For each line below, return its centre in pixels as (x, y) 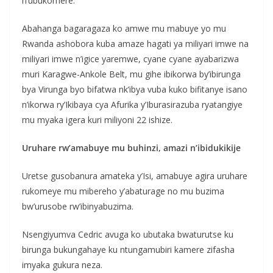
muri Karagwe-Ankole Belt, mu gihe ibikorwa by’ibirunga (131, 74)
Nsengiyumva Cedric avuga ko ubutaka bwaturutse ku (128, 234)
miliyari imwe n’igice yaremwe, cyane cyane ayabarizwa (130, 58)
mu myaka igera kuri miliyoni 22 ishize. (97, 119)
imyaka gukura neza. (62, 264)
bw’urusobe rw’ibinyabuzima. (78, 206)
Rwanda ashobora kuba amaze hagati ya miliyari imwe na (135, 43)
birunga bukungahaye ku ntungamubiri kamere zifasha (128, 249)
